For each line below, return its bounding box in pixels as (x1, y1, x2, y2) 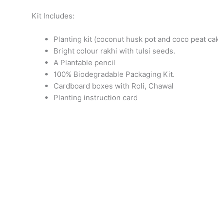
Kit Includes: (32, 11, 74, 20)
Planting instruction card (54, 93, 138, 102)
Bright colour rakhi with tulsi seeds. (54, 46, 175, 55)
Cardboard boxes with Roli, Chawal (54, 81, 174, 91)
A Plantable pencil (54, 58, 115, 67)
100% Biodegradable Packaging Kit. (54, 70, 175, 79)
